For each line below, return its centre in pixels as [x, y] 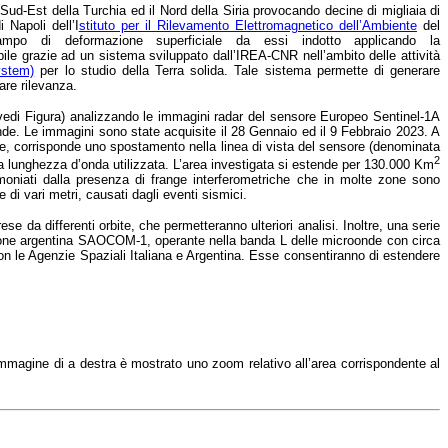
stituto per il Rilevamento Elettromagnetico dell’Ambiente [247, 25]
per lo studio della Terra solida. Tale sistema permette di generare [237, 70]
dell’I [65, 25]
